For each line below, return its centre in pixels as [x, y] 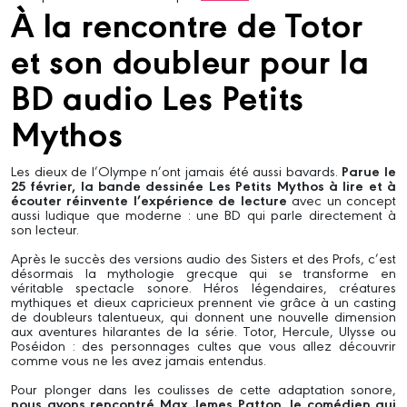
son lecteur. [45, 228]
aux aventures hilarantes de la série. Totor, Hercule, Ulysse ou [203, 330]
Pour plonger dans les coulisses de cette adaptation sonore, [203, 388]
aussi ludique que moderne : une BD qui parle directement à [203, 213]
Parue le [369, 170]
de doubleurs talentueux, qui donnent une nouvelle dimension [203, 315]
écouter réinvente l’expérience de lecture [149, 199]
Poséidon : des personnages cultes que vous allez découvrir [203, 344]
